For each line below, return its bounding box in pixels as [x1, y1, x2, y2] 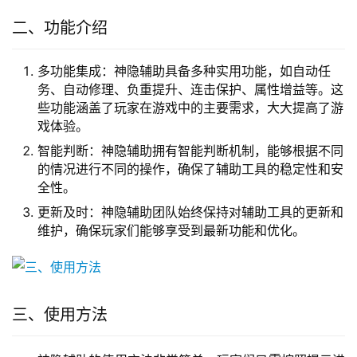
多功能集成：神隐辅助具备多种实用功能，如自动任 [37, 63, 331, 80]
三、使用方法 [12, 305, 108, 325]
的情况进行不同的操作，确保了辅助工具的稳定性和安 [37, 161, 343, 178]
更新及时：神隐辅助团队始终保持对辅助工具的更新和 [37, 204, 343, 221]
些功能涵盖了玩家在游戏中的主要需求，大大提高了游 [37, 100, 343, 116]
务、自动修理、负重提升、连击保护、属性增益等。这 [37, 81, 343, 98]
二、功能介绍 [12, 18, 108, 38]
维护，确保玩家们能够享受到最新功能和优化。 [37, 222, 305, 239]
